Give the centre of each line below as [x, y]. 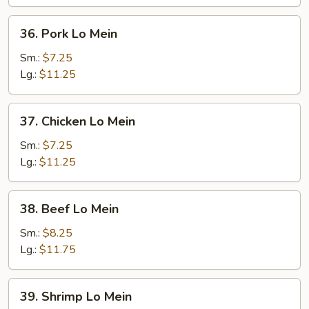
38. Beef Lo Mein [69, 209]
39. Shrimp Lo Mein [76, 297]
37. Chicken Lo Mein [78, 121]
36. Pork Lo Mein [69, 34]
